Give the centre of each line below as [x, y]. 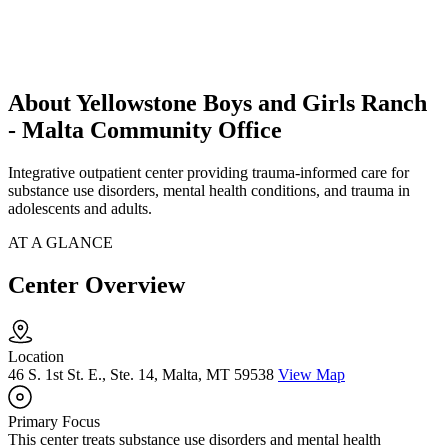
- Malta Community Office [145, 130]
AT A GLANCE [60, 243]
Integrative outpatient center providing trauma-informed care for [208, 173]
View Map [311, 375]
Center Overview [96, 285]
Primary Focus [54, 422]
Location [36, 357]
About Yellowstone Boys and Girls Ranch [217, 103]
